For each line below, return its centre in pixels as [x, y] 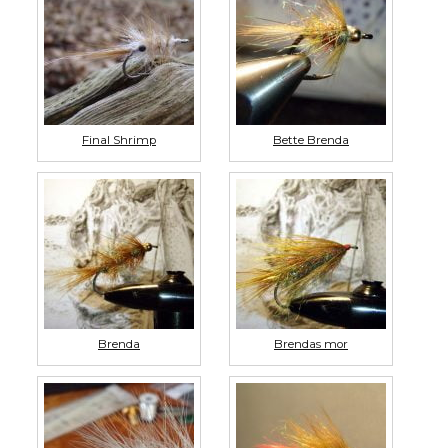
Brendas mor [311, 343]
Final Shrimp [119, 139]
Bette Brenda [311, 139]
